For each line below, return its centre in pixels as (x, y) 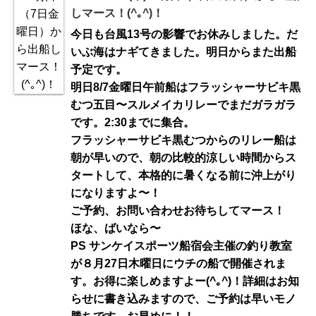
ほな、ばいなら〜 (116, 228)
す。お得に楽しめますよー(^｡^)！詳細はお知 (185, 281)
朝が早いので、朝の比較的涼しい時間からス (183, 157)
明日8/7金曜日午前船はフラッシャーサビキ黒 (186, 87)
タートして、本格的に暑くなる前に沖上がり (183, 175)
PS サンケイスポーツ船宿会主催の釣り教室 (181, 245)
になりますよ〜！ (116, 193)
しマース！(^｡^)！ (117, 13)
